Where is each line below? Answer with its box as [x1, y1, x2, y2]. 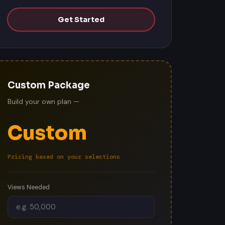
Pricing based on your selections [7, 151, 120, 159]
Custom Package [7, 78, 90, 89]
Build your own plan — [7, 96, 79, 104]
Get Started [57, 14, 104, 23]
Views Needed [7, 182, 50, 190]
